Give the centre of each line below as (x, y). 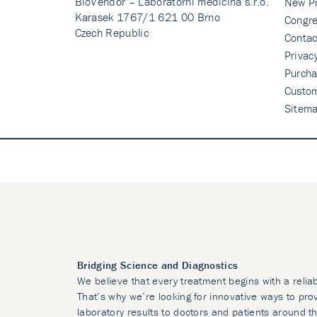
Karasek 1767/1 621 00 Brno (147, 17)
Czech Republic (111, 33)
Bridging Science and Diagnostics (158, 265)
